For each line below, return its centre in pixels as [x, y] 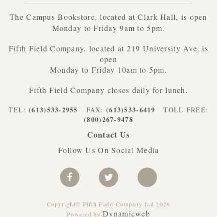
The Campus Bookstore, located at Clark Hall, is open [108, 16]
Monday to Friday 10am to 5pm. [108, 69]
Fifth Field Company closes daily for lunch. [108, 90]
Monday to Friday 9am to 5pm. [108, 28]
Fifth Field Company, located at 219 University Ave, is [108, 48]
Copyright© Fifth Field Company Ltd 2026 [108, 204]
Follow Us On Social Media [108, 150]
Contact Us [108, 134]
